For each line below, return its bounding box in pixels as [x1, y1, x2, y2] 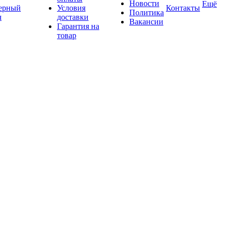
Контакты [166, 4, 200, 12]
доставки [57, 13, 89, 21]
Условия [57, 4, 85, 12]
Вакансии [129, 17, 163, 26]
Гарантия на [57, 22, 99, 31]
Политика [129, 8, 164, 17]
